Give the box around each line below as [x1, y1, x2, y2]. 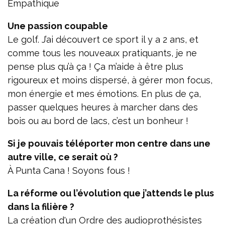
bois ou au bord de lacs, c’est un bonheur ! [8, 115, 188, 126]
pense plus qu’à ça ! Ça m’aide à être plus [8, 61, 183, 72]
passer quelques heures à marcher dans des [8, 101, 198, 113]
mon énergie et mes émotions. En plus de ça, [8, 88, 201, 99]
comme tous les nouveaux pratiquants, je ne [8, 47, 197, 58]
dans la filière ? [8, 201, 74, 212]
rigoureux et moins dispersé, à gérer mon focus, [8, 74, 212, 85]
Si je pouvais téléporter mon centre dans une [8, 138, 210, 149]
